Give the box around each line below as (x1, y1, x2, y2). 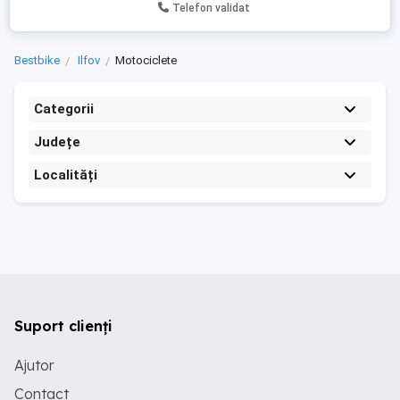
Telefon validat (172, 2, 250, 14)
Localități (34, 167, 97, 183)
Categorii (34, 101, 94, 117)
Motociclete (115, 54, 177, 67)
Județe (34, 134, 80, 150)
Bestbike (14, 54, 60, 67)
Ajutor (14, 356, 54, 374)
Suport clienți (14, 317, 112, 335)
